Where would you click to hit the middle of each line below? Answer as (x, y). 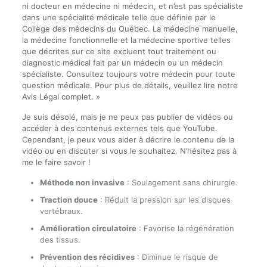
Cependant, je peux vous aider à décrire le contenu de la (128, 139)
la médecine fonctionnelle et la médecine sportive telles (126, 40)
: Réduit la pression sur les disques (164, 200)
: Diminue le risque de (176, 257)
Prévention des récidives (87, 257)
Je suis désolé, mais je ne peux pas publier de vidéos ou (127, 117)
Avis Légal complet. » (61, 97)
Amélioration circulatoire (88, 228)
